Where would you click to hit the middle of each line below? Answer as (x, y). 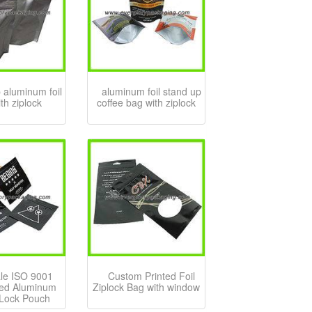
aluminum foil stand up (151, 92)
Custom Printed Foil (151, 276)
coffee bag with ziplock (146, 103)
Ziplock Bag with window (146, 287)
